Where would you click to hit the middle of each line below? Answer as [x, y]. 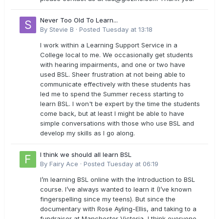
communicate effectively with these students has [115, 84]
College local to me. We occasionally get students [117, 55]
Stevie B [62, 30]
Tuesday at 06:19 [132, 164]
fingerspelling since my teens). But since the [108, 199]
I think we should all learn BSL [86, 155]
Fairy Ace [64, 164]
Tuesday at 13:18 [127, 30]
